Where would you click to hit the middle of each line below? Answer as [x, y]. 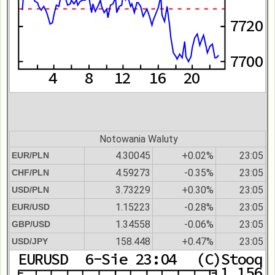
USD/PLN [30, 189]
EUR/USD [31, 207]
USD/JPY [30, 241]
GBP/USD [31, 224]
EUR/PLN [30, 155]
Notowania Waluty [137, 139]
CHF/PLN [30, 172]
